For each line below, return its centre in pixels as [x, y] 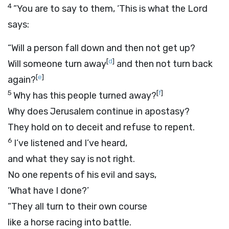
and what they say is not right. [71, 159]
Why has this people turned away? [85, 96]
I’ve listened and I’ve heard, [71, 143]
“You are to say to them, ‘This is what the [100, 9]
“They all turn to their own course [77, 207]
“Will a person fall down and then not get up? [101, 48]
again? [22, 80]
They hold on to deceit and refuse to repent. [101, 127]
